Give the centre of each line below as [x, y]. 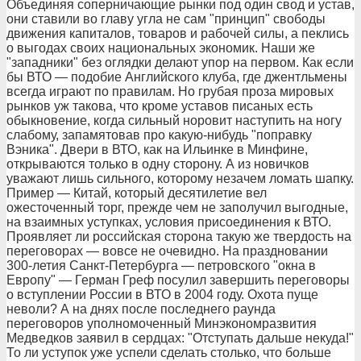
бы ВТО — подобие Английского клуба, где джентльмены [177, 77]
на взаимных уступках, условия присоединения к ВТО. [169, 222]
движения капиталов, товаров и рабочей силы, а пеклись [178, 33]
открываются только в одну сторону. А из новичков [158, 164]
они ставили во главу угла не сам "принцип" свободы [166, 19]
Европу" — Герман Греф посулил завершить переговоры [178, 280]
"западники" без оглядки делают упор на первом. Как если [180, 62]
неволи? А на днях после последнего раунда [141, 309]
